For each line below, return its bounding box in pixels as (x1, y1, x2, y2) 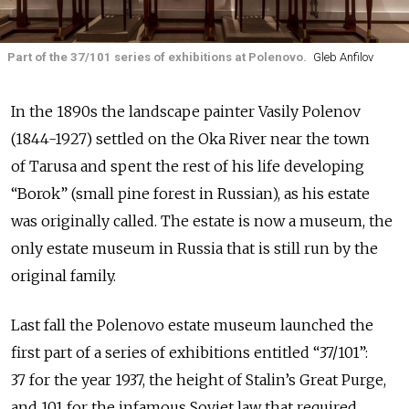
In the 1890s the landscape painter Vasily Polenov (11, 102, 361, 121)
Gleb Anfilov (312, 50, 373, 65)
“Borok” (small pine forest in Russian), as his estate (11, 184, 370, 204)
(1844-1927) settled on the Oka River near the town (11, 130, 370, 149)
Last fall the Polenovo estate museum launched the (11, 316, 373, 335)
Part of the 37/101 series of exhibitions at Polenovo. (7, 50, 307, 65)
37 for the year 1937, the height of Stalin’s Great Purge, (11, 371, 386, 390)
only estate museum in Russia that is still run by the (11, 239, 378, 258)
